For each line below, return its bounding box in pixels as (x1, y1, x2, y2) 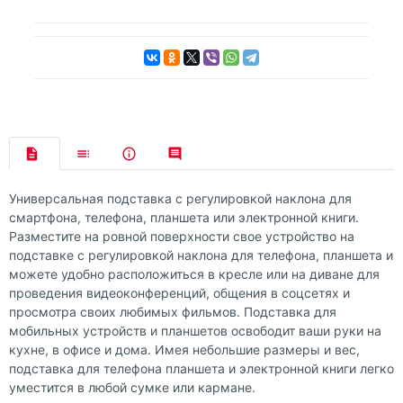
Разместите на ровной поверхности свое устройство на (9, 228, 354, 245)
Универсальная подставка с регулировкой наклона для (9, 191, 352, 207)
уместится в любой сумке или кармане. (9, 380, 255, 396)
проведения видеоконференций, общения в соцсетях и (9, 285, 350, 301)
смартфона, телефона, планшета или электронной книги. (9, 210, 359, 226)
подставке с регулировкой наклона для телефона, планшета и (9, 247, 393, 264)
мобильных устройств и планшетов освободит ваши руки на (9, 323, 381, 339)
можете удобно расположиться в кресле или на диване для (9, 266, 380, 282)
